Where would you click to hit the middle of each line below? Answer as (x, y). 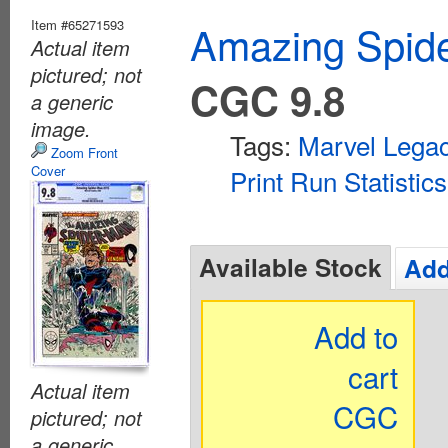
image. (61, 128)
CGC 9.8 (267, 99)
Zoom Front (82, 152)
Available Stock (290, 266)
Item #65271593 (77, 24)
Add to (356, 335)
